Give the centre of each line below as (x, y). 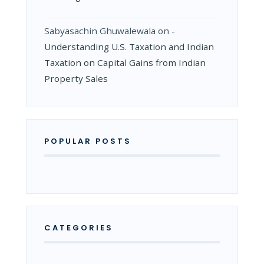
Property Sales (76, 79)
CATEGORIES (79, 227)
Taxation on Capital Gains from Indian (125, 63)
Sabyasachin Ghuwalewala (100, 31)
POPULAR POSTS (88, 141)
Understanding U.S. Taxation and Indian (129, 47)
